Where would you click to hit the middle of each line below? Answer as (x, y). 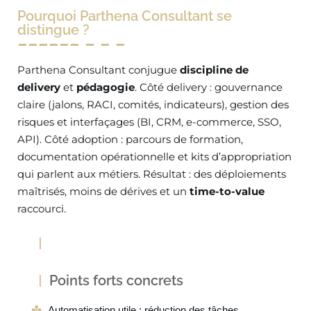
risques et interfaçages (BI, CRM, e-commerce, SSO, (149, 122)
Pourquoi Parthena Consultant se (125, 16)
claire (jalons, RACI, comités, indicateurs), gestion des (153, 104)
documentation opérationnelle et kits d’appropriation (154, 157)
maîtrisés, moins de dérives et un (103, 191)
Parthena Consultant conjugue (99, 70)
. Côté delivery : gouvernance (209, 87)
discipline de (214, 70)
